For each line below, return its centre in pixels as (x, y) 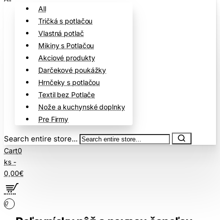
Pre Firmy (54, 119)
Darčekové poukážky (72, 70)
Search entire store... (41, 138)
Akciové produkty (67, 57)
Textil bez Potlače (67, 94)
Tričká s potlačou (66, 21)
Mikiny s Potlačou (66, 45)
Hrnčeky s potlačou (69, 82)
